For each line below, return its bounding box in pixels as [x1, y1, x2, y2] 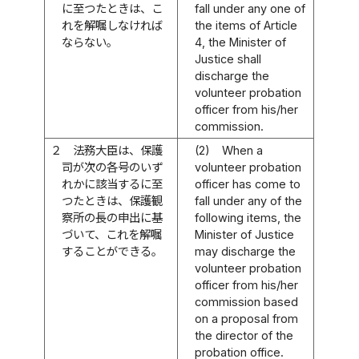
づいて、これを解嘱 [62, 227, 163, 241]
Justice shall [195, 51, 262, 66]
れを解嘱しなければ [62, 18, 163, 32]
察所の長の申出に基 [62, 210, 163, 224]
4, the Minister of [195, 34, 287, 49]
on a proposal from [195, 311, 299, 325]
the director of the [195, 328, 294, 342]
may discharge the [195, 244, 296, 258]
